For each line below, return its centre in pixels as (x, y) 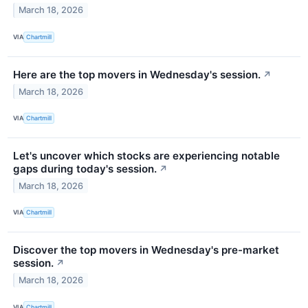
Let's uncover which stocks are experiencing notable (146, 155)
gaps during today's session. (85, 168)
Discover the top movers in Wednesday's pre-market (146, 250)
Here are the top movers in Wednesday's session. (137, 74)
